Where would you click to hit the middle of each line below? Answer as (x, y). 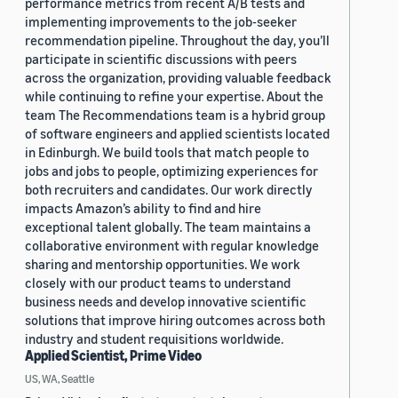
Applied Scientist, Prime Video (113, 356)
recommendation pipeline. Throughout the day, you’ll (177, 40)
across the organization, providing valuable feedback (178, 78)
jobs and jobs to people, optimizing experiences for (171, 171)
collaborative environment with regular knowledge (172, 246)
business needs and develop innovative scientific (166, 302)
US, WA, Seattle (60, 379)
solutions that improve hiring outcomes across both (175, 320)
